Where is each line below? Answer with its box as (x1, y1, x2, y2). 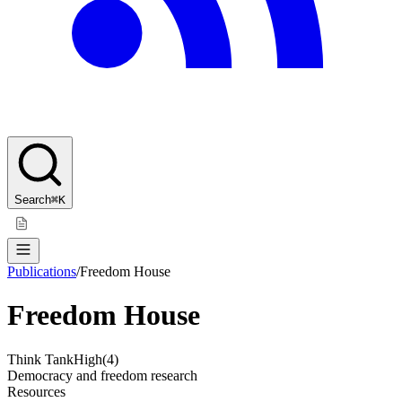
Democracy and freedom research (7, 367, 197, 383)
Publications (7, 264, 76, 279)
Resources (7, 383, 66, 399)
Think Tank (7, 351, 74, 367)
